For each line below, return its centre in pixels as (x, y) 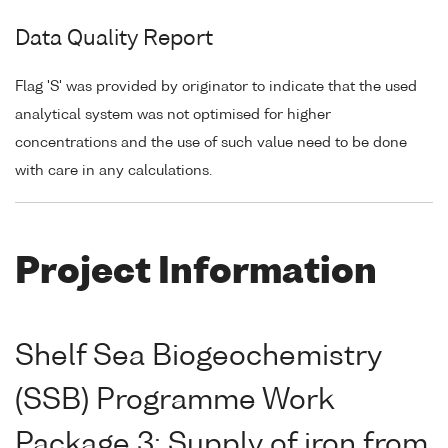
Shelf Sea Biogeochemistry (198, 357)
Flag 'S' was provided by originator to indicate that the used (216, 86)
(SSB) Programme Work (174, 401)
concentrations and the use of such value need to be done (211, 142)
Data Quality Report (114, 39)
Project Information (196, 273)
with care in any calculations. (113, 170)
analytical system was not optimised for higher (173, 114)
